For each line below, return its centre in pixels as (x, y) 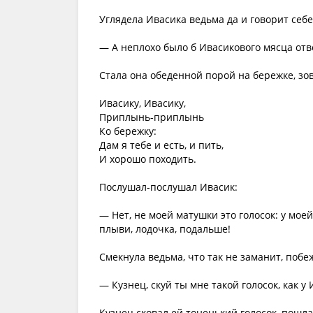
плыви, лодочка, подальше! (165, 229)
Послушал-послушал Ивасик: (168, 187)
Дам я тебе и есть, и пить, (161, 145)
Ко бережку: (128, 131)
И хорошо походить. (148, 159)
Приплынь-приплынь (152, 117)
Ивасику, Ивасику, (143, 103)
